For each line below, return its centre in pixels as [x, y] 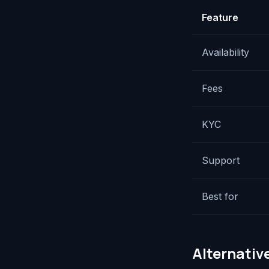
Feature [220, 17]
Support [221, 160]
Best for [220, 196]
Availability [225, 52]
